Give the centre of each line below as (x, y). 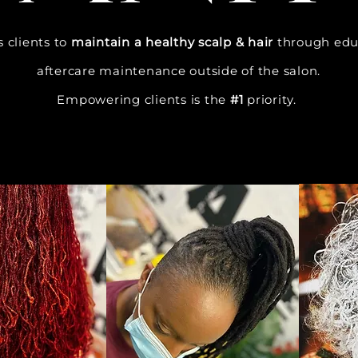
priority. (272, 99)
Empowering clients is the (143, 99)
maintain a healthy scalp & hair (172, 42)
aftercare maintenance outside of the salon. (179, 71)
